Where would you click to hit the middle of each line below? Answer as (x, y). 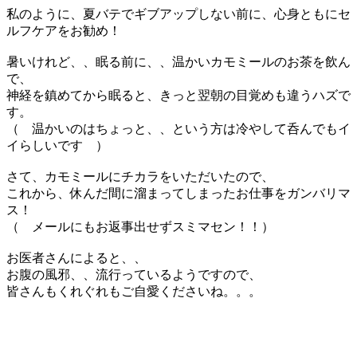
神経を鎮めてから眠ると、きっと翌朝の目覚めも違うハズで (178, 95)
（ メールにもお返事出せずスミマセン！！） (140, 226)
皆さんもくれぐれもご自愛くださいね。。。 (134, 291)
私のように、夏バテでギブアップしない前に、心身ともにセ (178, 14)
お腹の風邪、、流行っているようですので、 (134, 274)
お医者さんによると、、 (76, 257)
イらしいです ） (57, 145)
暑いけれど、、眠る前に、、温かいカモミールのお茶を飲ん (178, 61)
